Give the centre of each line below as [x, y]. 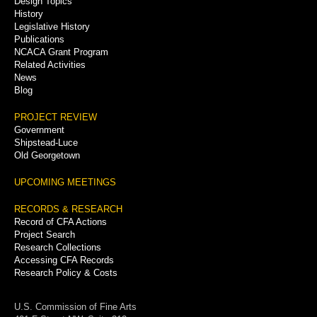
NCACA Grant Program [61, 52]
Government [39, 129]
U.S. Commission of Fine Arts [75, 306]
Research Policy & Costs [66, 272]
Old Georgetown [47, 155]
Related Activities [50, 64]
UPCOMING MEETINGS [65, 182]
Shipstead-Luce [46, 142]
